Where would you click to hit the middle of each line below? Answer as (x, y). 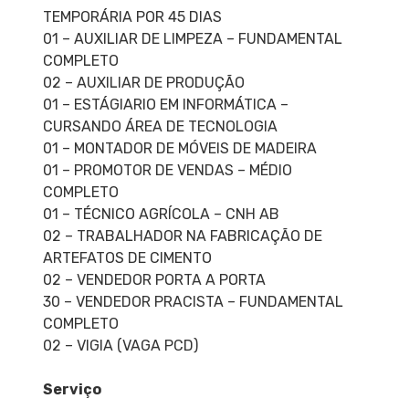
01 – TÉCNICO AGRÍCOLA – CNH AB (161, 215)
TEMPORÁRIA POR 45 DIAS (132, 17)
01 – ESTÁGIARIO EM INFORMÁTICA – (165, 105)
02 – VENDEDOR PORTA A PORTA (154, 280)
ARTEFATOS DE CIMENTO (127, 258)
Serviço (72, 390)
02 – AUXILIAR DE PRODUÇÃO (143, 83)
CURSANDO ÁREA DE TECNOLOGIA (160, 127)
